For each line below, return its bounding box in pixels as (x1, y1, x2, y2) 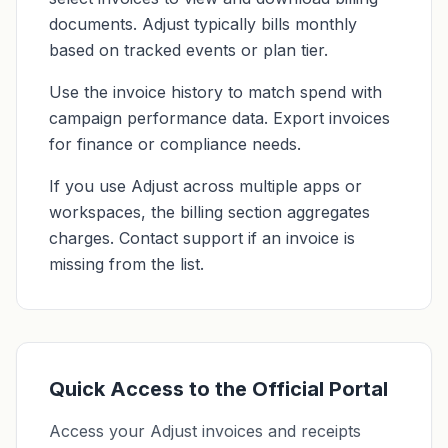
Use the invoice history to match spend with (49, 82, 382, 102)
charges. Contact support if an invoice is (49, 228, 355, 248)
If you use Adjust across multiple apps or (49, 176, 362, 196)
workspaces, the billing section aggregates (49, 202, 370, 222)
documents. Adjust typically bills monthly (49, 14, 357, 34)
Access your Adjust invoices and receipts (49, 421, 361, 441)
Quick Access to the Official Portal (49, 377, 388, 401)
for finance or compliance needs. (49, 134, 301, 154)
